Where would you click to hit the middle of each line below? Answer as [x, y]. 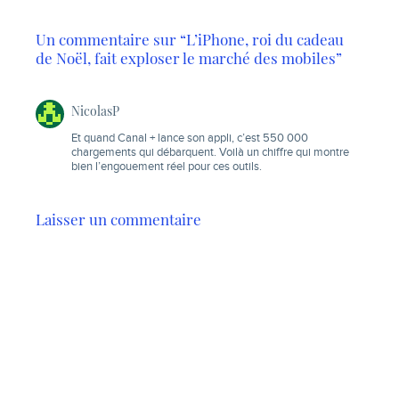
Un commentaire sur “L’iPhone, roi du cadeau [190, 40]
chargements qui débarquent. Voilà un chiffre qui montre [210, 153]
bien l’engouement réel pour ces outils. [167, 167]
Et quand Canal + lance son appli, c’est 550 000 [190, 139]
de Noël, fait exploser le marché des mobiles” [189, 58]
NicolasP [95, 111]
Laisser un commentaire [118, 220]
